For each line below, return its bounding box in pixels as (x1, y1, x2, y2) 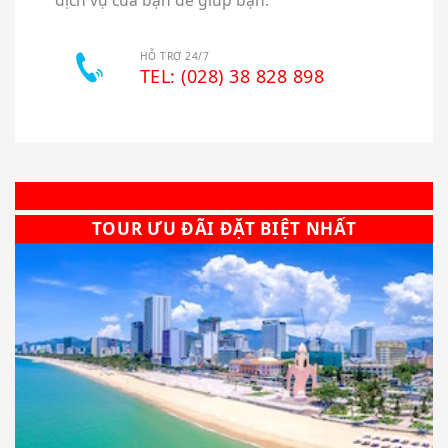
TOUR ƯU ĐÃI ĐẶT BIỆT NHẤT (91, 216, 357, 240)
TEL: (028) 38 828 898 (140, 63, 325, 88)
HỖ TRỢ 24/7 (140, 48, 210, 63)
